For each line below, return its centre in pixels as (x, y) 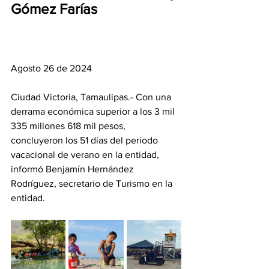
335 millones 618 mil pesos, (69, 125)
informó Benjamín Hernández (74, 169)
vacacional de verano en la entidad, (86, 154)
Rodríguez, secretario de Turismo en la (93, 183)
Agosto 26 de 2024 (51, 68)
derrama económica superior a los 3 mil (94, 111)
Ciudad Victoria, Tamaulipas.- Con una (92, 97)
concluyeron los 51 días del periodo (86, 140)
